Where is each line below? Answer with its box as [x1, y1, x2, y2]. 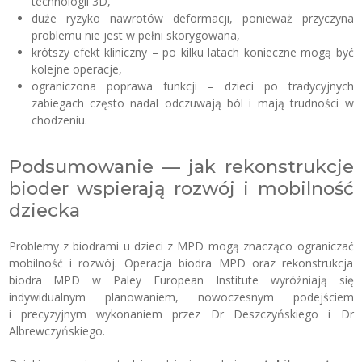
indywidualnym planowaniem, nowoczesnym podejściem [8, 289, 354, 305]
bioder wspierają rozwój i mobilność [8, 177, 354, 200]
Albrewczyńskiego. [8, 323, 105, 339]
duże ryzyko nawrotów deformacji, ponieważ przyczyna [31, 11, 354, 26]
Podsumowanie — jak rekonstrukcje [8, 155, 354, 178]
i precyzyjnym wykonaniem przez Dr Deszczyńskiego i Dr [8, 306, 354, 322]
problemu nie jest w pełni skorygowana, [31, 27, 240, 43]
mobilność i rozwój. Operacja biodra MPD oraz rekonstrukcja [8, 255, 354, 271]
